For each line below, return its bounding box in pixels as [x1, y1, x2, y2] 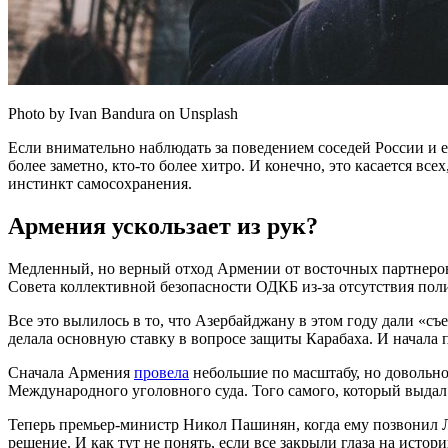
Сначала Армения [8, 363, 134, 381]
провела [134, 363, 189, 381]
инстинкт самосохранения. [8, 174, 192, 192]
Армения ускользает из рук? [8, 212, 318, 239]
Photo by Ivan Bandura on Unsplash [8, 104, 238, 122]
